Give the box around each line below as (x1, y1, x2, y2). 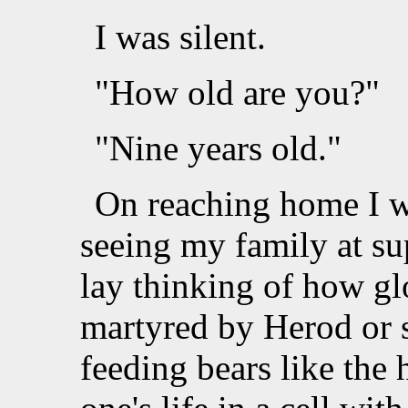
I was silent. (95, 17, 266, 57)
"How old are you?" (95, 73, 380, 113)
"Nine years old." (95, 128, 342, 168)
